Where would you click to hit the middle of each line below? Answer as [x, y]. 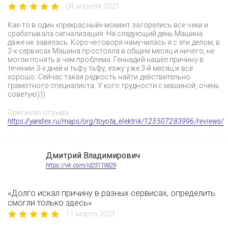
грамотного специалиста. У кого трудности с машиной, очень [113, 85]
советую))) [26, 94]
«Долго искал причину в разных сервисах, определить [111, 193]
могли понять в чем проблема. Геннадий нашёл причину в [106, 60]
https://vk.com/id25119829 [81, 165]
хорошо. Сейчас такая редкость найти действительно [99, 77]
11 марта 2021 [91, 214]
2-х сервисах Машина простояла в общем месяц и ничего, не [111, 51]
